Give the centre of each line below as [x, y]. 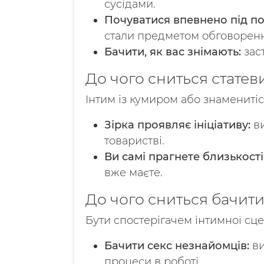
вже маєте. [133, 173]
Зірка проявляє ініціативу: [177, 125]
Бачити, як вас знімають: [173, 52]
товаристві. [134, 141]
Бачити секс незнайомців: [177, 246]
